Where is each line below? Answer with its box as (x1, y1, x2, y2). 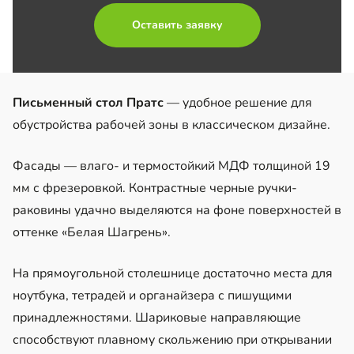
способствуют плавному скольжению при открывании (13, 330, 332, 348)
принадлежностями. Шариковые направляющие (13, 308, 301, 326)
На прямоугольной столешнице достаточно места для (13, 264, 333, 282)
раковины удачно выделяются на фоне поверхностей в (13, 201, 341, 219)
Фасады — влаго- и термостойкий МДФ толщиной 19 (13, 156, 330, 175)
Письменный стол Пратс (13, 93, 164, 111)
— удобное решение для (164, 93, 312, 111)
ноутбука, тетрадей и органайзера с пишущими (13, 286, 292, 304)
